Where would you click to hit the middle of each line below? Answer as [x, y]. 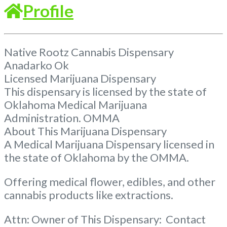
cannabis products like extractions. [89, 195]
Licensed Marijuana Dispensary [80, 78]
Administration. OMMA [62, 118]
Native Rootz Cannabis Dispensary [89, 52]
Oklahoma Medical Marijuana [75, 104]
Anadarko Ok [36, 65]
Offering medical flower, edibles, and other [110, 181]
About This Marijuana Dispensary [85, 131]
